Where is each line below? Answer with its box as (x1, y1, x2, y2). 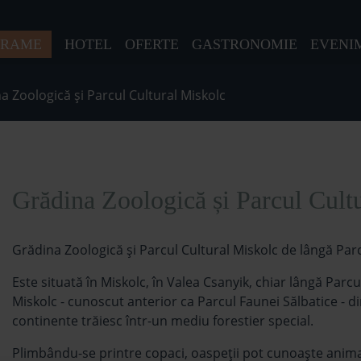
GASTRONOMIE (192, 36, 297, 52)
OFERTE (125, 36, 179, 52)
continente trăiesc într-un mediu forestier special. (12, 312, 313, 330)
